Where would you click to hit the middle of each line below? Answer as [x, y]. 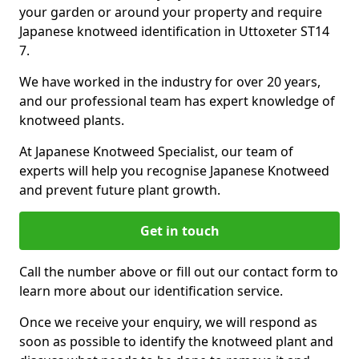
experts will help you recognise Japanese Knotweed [174, 171]
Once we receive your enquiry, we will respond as [168, 322]
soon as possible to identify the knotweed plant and [176, 341]
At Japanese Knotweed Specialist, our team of [156, 151]
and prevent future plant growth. [120, 190]
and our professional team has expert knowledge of [177, 101]
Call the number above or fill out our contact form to [179, 272]
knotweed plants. [72, 120]
